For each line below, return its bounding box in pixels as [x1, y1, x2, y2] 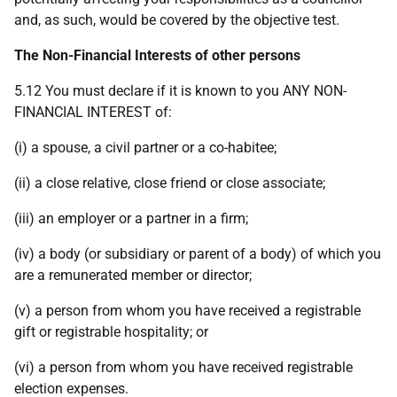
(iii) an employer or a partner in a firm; [14, 210, 248, 227]
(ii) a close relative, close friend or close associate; [14, 175, 325, 191]
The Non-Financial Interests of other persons [14, 47, 300, 64]
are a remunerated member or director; [14, 267, 252, 284]
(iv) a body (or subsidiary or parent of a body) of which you [14, 245, 381, 262]
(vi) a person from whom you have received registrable [14, 359, 353, 376]
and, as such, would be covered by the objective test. [14, 12, 339, 28]
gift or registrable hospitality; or [14, 323, 208, 340]
